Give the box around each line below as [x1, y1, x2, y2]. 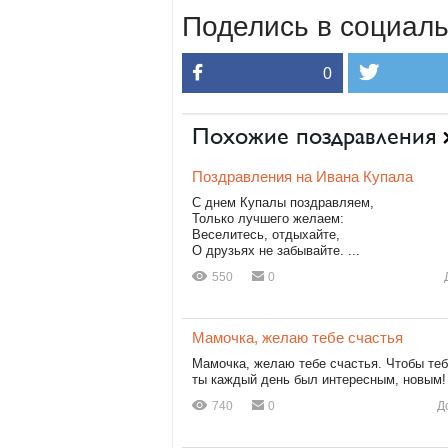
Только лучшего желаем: [192, 211, 344, 226]
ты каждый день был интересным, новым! [192, 372, 446, 387]
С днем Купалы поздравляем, [192, 195, 374, 210]
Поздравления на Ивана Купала [192, 168, 413, 185]
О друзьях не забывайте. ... [192, 243, 360, 258]
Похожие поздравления [192, 122, 436, 150]
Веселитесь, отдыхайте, [192, 227, 340, 242]
